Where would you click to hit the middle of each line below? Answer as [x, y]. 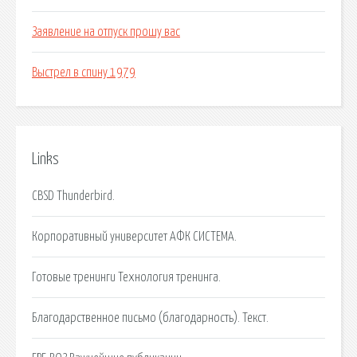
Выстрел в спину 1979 [84, 73]
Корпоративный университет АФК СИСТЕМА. [134, 236]
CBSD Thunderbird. [73, 196]
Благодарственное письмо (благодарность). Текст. [150, 318]
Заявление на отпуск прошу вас [106, 32]
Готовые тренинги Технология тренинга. [126, 277]
